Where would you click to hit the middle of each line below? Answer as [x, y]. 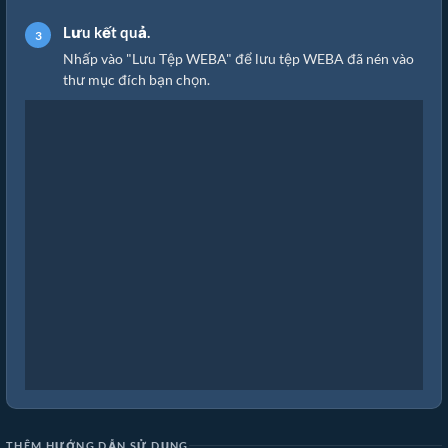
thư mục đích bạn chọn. [136, 80]
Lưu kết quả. [106, 32]
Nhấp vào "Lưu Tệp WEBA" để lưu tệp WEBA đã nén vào [238, 59]
